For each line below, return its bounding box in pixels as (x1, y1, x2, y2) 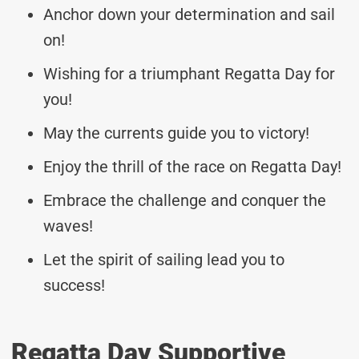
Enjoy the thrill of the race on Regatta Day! (43, 156, 341, 176)
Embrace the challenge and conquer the (43, 190, 326, 210)
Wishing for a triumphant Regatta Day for (43, 63, 335, 83)
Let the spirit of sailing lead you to (43, 249, 284, 269)
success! (43, 275, 105, 295)
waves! (43, 216, 93, 236)
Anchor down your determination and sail (43, 4, 335, 24)
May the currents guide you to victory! (43, 123, 309, 143)
